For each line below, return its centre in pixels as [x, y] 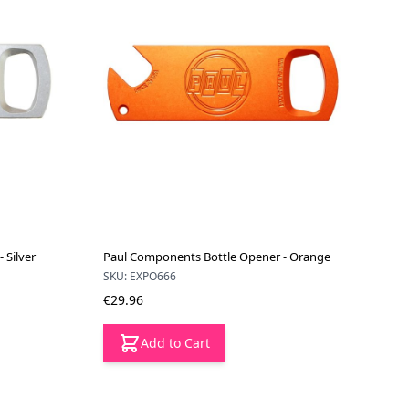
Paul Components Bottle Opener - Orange [217, 257]
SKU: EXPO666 [140, 277]
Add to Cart [176, 343]
